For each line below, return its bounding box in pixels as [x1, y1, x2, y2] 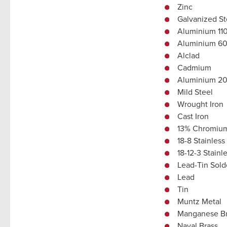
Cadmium [177, 61, 211, 73]
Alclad [177, 49, 200, 61]
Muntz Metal [177, 195, 221, 207]
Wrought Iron [177, 98, 223, 109]
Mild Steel [177, 86, 213, 97]
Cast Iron [177, 110, 209, 122]
